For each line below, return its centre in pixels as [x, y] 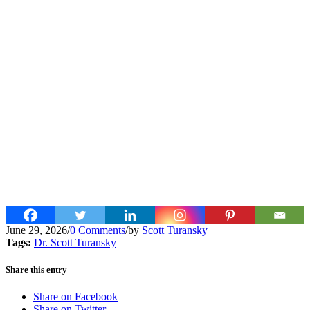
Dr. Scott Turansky [75, 243]
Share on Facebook [75, 297]
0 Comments [98, 230]
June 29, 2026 [36, 230]
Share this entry [36, 270]
